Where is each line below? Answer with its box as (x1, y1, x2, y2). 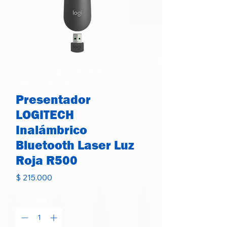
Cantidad (16, 195, 46, 204)
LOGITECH (16, 107, 74, 123)
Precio (52, 172, 75, 182)
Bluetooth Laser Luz (16, 137, 134, 154)
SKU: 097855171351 (16, 78, 74, 86)
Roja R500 (16, 153, 78, 169)
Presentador (16, 92, 91, 108)
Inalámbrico (16, 122, 87, 138)
